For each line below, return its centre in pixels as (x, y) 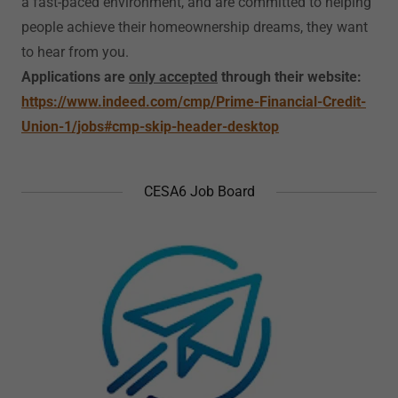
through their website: (293, 77)
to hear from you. (77, 52)
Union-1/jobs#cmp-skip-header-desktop (150, 127)
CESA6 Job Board (199, 191)
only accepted (173, 77)
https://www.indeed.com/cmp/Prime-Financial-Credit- (194, 102)
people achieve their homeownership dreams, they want (195, 27)
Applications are (75, 77)
